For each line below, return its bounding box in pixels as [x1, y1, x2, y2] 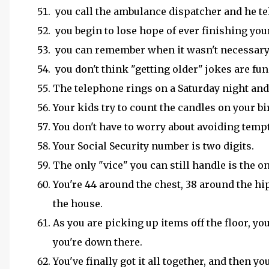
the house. [53, 198, 105, 210]
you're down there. [53, 236, 145, 248]
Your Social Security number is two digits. [53, 140, 256, 152]
